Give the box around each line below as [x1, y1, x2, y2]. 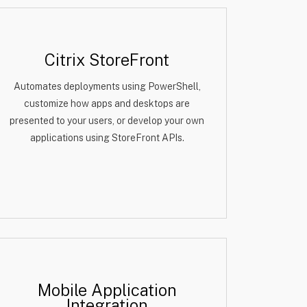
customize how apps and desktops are [24, 98, 190, 109]
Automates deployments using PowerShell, [13, 81, 201, 92]
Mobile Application [37, 280, 177, 299]
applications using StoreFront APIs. [29, 132, 184, 143]
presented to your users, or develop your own [10, 115, 204, 126]
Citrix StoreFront [45, 50, 169, 69]
